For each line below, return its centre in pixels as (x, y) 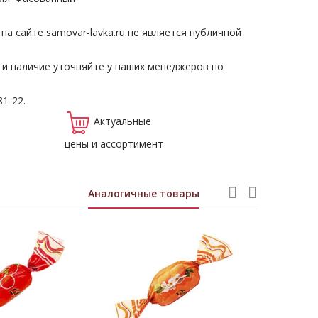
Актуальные (122, 121)
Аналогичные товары (144, 193)
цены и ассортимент (114, 143)
